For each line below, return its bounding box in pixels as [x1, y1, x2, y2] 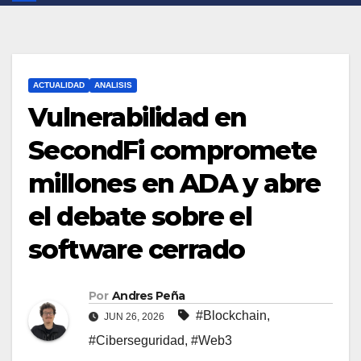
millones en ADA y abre [28, 168, 321, 200]
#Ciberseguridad [89, 334, 185, 348]
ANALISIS [94, 81, 132, 90]
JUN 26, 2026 [102, 311, 167, 323]
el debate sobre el [28, 201, 252, 233]
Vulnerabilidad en [28, 102, 247, 134]
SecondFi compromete [28, 135, 317, 167]
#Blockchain [196, 309, 267, 323]
